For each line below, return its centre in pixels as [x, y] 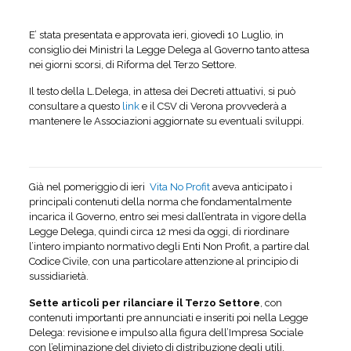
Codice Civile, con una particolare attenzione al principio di [163, 261]
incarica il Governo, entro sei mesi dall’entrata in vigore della [167, 217]
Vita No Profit [181, 187]
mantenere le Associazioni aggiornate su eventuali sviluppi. [166, 121]
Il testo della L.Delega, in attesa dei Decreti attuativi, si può [162, 91]
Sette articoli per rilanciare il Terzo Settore [144, 303]
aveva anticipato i [252, 187]
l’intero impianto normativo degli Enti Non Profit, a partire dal [169, 246]
